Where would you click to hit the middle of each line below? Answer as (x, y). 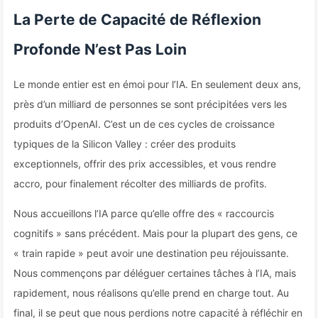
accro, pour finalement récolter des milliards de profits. (140, 183)
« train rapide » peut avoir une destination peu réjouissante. (151, 253)
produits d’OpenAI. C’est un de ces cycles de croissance (144, 124)
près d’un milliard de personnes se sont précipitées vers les (150, 104)
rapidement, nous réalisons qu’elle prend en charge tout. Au (151, 293)
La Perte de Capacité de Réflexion (137, 20)
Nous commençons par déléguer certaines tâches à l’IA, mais (155, 273)
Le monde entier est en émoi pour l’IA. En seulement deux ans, (157, 84)
